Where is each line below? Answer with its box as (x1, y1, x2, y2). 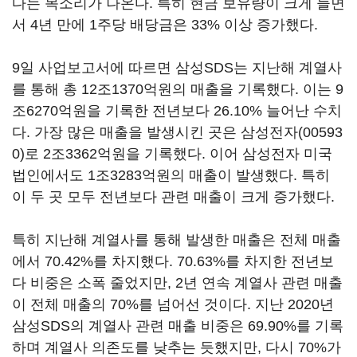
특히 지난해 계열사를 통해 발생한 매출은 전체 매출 (12, 232, 341, 248)
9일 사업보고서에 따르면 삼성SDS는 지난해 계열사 (12, 60, 342, 76)
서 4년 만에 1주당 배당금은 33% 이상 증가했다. (12, 17, 318, 33)
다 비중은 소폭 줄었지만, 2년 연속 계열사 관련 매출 (12, 275, 343, 291)
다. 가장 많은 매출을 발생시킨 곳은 (12, 124, 241, 140)
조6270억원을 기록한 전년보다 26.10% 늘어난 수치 (12, 103, 342, 119)
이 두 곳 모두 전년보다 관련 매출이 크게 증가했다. (12, 189, 335, 205)
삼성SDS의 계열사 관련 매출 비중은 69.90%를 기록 (12, 318, 343, 334)
